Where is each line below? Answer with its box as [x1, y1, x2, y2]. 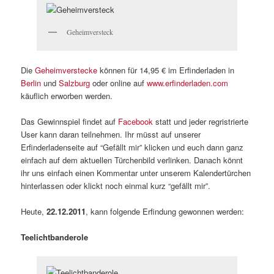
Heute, [21, 206, 47, 218]
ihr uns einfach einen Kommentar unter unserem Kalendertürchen [21, 167, 251, 179]
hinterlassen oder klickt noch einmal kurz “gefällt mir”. [21, 180, 211, 192]
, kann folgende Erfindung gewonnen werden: [86, 206, 245, 218]
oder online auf [90, 76, 147, 89]
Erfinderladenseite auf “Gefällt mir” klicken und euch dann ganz [21, 141, 244, 154]
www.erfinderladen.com [147, 76, 229, 89]
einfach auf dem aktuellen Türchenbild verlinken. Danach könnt [21, 154, 243, 166]
